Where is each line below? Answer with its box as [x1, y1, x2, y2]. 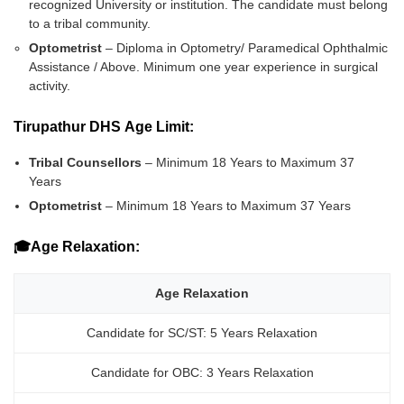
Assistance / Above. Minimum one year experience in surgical [29, 59, 379, 74]
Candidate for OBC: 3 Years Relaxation [90, 364, 314, 380]
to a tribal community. [29, 15, 151, 31]
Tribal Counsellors [29, 154, 142, 170]
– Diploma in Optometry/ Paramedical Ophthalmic [102, 40, 389, 55]
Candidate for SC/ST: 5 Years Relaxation [87, 325, 317, 340]
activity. [29, 78, 71, 93]
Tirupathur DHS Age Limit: [14, 118, 194, 134]
